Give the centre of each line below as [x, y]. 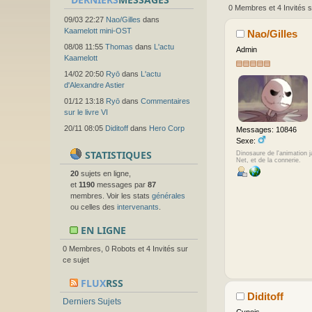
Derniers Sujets [92, 302]
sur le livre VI [86, 112]
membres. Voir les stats [111, 196]
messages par [121, 185]
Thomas [119, 47]
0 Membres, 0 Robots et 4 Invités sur [125, 249]
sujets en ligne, [105, 173]
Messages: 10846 [266, 130]
